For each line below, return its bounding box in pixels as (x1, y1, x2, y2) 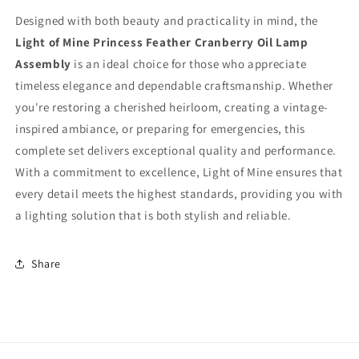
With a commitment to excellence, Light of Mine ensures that (15, 164, 343, 179)
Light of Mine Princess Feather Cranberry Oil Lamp (15, 34, 309, 50)
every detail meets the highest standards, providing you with (15, 186, 344, 201)
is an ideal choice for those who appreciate (71, 56, 307, 71)
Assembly (15, 56, 71, 71)
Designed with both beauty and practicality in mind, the (15, 13, 319, 28)
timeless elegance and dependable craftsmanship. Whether (15, 78, 334, 93)
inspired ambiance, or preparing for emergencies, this (15, 121, 305, 136)
